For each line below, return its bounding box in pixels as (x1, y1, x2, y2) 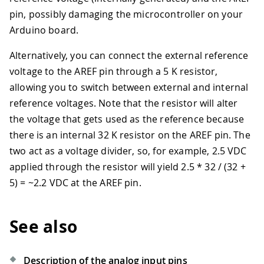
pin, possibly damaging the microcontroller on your (9, 8, 243, 21)
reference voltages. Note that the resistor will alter (9, 97, 238, 110)
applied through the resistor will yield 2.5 (9, 160, 197, 174)
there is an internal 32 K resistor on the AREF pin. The (9, 128, 250, 142)
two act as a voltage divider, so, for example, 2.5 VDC (9, 144, 247, 158)
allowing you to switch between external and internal (9, 81, 249, 94)
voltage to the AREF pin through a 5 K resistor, (9, 65, 218, 78)
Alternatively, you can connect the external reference (9, 49, 249, 62)
